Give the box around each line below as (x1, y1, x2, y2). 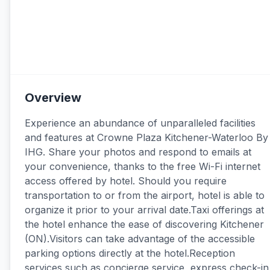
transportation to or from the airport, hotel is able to (25, 189, 265, 201)
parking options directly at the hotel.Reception (25, 247, 235, 259)
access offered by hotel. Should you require (25, 175, 227, 187)
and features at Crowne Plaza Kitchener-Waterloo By (25, 131, 268, 143)
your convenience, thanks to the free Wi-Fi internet (25, 160, 260, 172)
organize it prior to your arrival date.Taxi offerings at (25, 204, 264, 216)
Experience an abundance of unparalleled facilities (25, 117, 256, 129)
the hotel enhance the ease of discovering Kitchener (25, 218, 264, 230)
